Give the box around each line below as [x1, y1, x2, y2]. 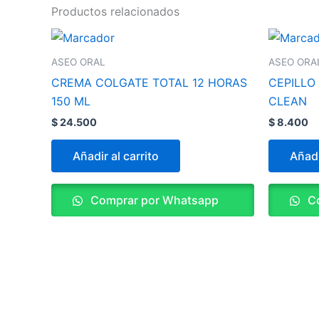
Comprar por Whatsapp [88, 193, 219, 208]
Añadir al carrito [73, 149, 159, 164]
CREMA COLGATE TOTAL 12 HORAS [51, 75, 247, 90]
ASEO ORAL [51, 56, 105, 68]
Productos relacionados [51, 4, 179, 19]
